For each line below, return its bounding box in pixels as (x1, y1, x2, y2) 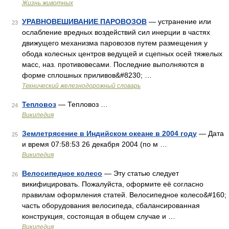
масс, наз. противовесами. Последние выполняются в (22, 60, 204, 68)
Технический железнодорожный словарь (22, 82, 141, 89)
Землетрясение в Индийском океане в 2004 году (22, 129, 197, 138)
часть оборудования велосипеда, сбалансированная (22, 201, 200, 210)
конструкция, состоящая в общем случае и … (22, 212, 175, 220)
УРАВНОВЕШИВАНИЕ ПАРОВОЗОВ (22, 17, 147, 26)
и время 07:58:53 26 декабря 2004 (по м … (22, 140, 167, 148)
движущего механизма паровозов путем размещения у (22, 39, 208, 47)
